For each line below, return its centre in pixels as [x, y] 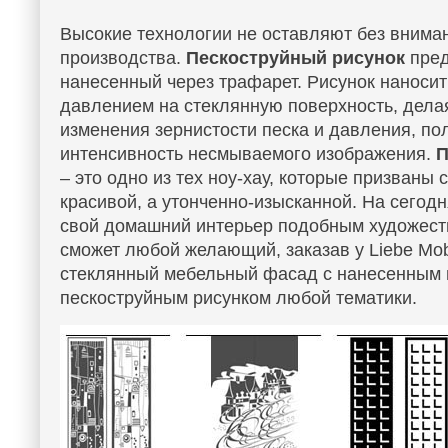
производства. [123, 58]
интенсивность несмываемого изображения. [248, 154]
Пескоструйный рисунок [295, 58]
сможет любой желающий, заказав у [214, 250]
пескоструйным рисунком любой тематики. [238, 298]
